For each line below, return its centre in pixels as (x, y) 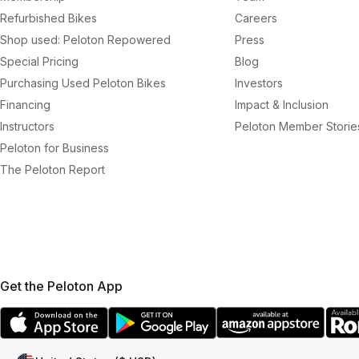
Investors (259, 83)
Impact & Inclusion (282, 105)
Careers (256, 18)
